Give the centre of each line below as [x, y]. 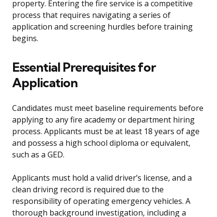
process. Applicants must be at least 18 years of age [106, 132]
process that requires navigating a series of [91, 15]
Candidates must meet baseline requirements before [108, 108]
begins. [25, 39]
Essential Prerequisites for [84, 67]
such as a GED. [38, 155]
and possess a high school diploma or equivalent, [101, 143]
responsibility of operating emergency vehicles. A [101, 201]
